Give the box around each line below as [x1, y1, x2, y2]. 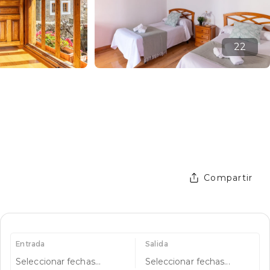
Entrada [16, 239, 45, 248]
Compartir [204, 172, 253, 183]
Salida [145, 239, 168, 248]
